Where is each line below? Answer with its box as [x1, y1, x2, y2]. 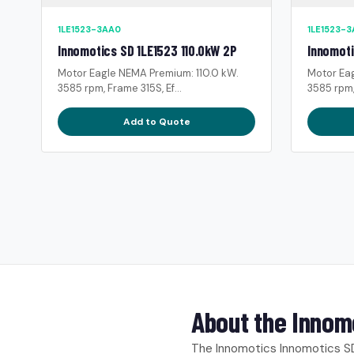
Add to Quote [122, 115, 190, 128]
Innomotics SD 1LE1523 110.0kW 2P [58, 41, 237, 59]
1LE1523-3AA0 [58, 23, 121, 35]
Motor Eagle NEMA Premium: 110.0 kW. [58, 66, 239, 80]
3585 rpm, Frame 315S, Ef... [58, 81, 182, 95]
